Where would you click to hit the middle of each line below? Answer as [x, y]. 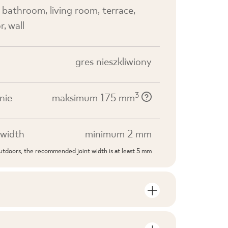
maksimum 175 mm [93, 98]
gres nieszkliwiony [113, 62]
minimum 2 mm [118, 135]
